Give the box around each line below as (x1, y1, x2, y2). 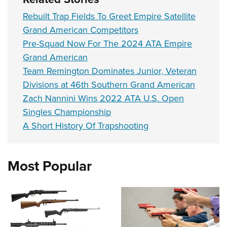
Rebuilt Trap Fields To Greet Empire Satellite (23, 10, 196, 23)
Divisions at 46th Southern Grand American (23, 78, 195, 92)
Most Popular (8, 156, 92, 177)
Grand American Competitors (23, 23, 138, 37)
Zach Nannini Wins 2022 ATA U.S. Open (23, 92, 184, 105)
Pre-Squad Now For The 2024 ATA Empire (23, 37, 192, 51)
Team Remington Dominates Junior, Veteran (23, 64, 197, 78)
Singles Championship (23, 105, 111, 119)
